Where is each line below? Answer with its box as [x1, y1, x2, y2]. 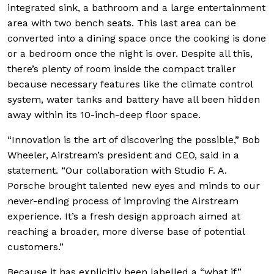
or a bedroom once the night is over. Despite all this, [7, 47, 253, 59]
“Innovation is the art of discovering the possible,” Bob [7, 133, 260, 146]
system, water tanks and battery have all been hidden [7, 93, 260, 105]
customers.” [7, 240, 64, 253]
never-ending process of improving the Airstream [7, 194, 239, 207]
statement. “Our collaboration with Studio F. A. [7, 164, 227, 176]
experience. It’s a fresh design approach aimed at [7, 210, 240, 222]
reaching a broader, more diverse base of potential [7, 225, 245, 237]
